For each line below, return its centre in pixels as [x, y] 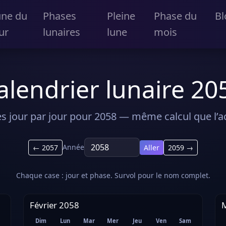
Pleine [121, 16]
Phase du [176, 16]
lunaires [61, 32]
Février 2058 [54, 205]
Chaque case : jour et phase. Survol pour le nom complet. [113, 175]
